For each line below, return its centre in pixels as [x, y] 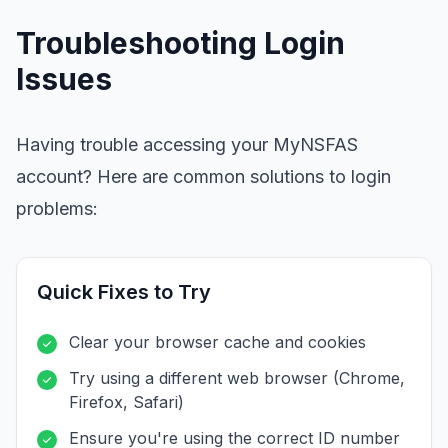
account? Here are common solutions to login [203, 176]
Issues [64, 79]
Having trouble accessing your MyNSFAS [187, 144]
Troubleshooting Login [180, 43]
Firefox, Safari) [126, 402]
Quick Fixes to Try [124, 292]
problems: [57, 208]
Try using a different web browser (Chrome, [237, 378]
